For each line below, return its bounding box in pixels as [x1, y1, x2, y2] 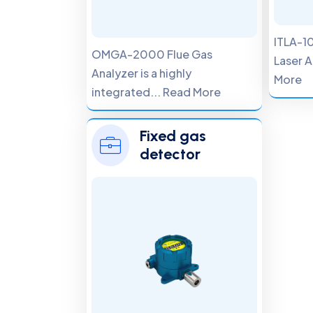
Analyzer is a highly [92, 66, 192, 80]
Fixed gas [140, 126, 207, 145]
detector [140, 145, 201, 163]
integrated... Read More [92, 85, 221, 99]
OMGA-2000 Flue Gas [92, 47, 213, 61]
